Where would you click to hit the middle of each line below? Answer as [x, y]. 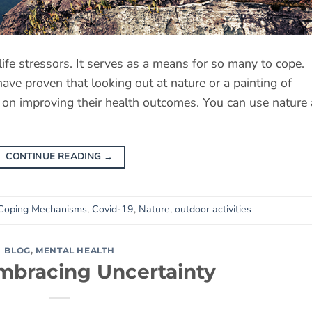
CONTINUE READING [55, 156]
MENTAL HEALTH [75, 250]
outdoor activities [213, 210]
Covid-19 [113, 210]
